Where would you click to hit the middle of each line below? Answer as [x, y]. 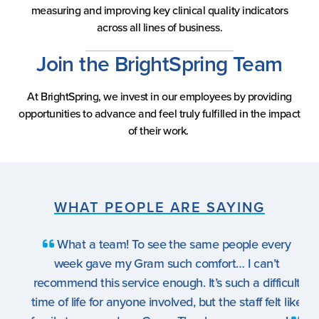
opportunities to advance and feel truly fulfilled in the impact [159, 114]
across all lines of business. [159, 27]
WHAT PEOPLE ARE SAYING [159, 207]
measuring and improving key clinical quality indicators [159, 10]
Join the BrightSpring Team [159, 64]
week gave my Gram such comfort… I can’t [159, 263]
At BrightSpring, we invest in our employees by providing [159, 96]
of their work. [159, 131]
